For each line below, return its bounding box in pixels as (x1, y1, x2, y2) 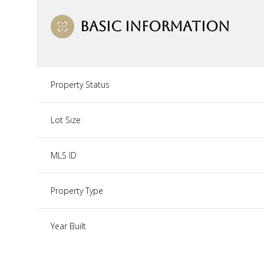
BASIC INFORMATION (80, 18, 230, 35)
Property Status (51, 78, 110, 90)
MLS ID (51, 149, 77, 161)
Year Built (51, 220, 86, 232)
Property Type (51, 184, 103, 196)
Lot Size (51, 114, 81, 126)
